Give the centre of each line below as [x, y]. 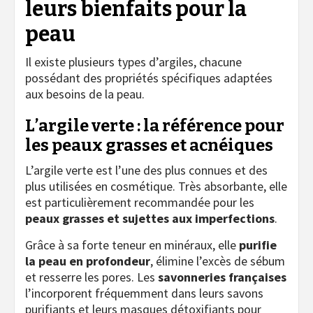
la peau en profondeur [88, 261]
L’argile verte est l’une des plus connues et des [146, 170]
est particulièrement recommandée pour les [140, 202]
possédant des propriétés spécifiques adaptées [149, 78]
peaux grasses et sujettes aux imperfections [150, 218]
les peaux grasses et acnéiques [149, 145]
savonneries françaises [222, 277]
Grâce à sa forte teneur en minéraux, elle [132, 245]
